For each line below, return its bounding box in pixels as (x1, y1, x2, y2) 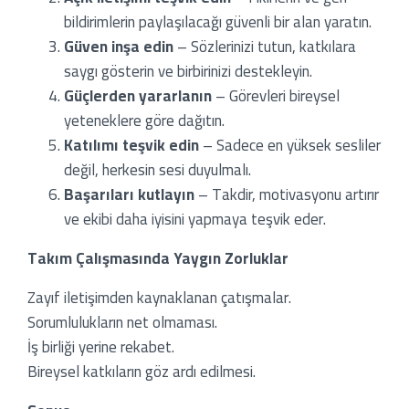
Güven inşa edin (64, 31, 173, 61)
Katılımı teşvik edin (64, 130, 199, 160)
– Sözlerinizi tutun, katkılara (173, 31, 356, 61)
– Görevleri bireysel (212, 80, 340, 110)
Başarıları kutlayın (64, 179, 194, 209)
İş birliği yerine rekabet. (27, 331, 174, 362)
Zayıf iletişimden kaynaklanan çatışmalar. (27, 282, 291, 312)
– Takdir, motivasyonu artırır (194, 179, 379, 209)
